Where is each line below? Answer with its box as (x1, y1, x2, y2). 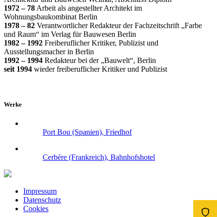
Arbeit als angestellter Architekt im (35, 3, 142, 12)
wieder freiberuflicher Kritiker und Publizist (32, 64, 167, 73)
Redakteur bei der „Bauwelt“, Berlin (43, 56, 156, 64)
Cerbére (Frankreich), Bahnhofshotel (43, 153, 155, 161)
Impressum (23, 186, 57, 195)
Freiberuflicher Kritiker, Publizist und (43, 38, 158, 47)
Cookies (23, 204, 48, 213)
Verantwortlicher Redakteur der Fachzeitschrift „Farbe (35, 21, 202, 30)
